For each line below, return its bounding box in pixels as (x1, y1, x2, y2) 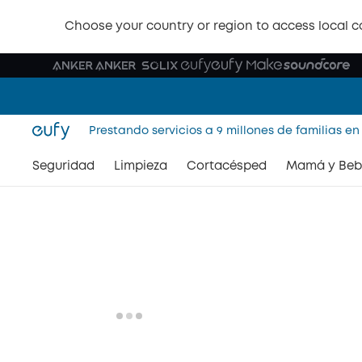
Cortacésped (187, 161, 267, 172)
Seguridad (32, 161, 95, 172)
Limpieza (114, 161, 167, 172)
